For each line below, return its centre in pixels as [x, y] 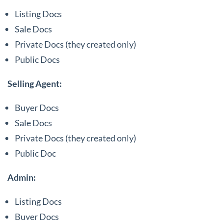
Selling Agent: [35, 83]
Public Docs [37, 59]
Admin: [22, 177]
